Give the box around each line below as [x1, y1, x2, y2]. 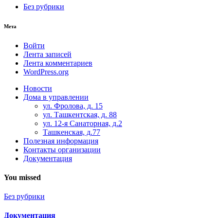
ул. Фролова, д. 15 [43, 101, 103, 110]
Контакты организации [23, 145, 101, 154]
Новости [23, 84, 52, 92]
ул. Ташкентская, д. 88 [43, 110, 117, 119]
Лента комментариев [23, 58, 92, 67]
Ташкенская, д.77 [43, 127, 100, 136]
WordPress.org [23, 67, 69, 76]
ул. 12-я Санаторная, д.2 [43, 119, 122, 127]
